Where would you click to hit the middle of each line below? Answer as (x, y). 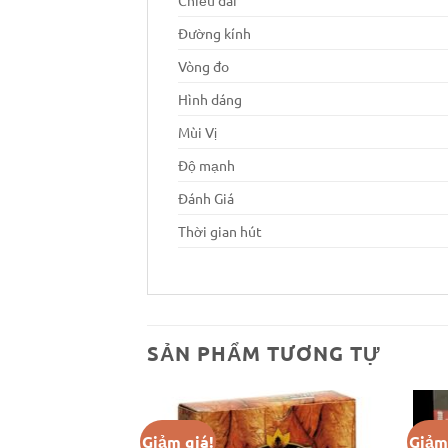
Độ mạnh (206, 164)
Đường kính (214, 32)
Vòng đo (203, 65)
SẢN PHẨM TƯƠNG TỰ (264, 352)
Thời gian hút (220, 230)
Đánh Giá (206, 197)
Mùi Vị (197, 131)
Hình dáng (210, 98)
